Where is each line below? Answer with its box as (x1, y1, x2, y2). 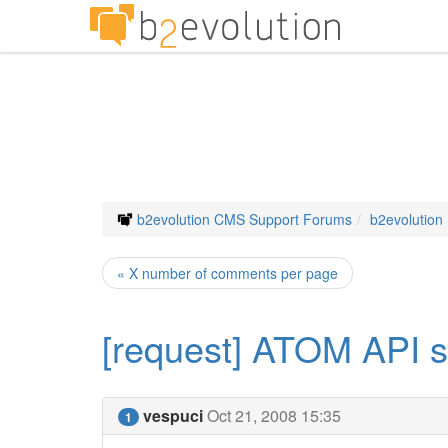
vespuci (143, 404, 203, 427)
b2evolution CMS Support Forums (137, 209, 352, 229)
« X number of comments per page (117, 263, 338, 283)
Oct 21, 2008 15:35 (207, 404, 341, 427)
